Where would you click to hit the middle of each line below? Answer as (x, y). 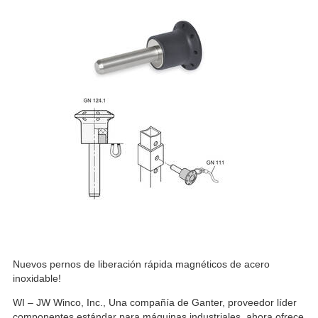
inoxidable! (37, 278)
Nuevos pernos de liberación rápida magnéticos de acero (141, 264)
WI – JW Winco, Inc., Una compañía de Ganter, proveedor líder (155, 302)
